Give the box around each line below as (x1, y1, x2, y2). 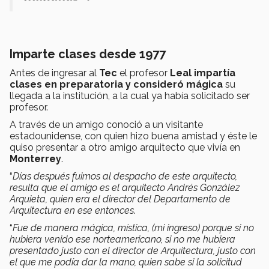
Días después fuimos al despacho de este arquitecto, (13, 171, 237, 183)
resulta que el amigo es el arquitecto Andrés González (10, 182, 240, 194)
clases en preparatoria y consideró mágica (10, 79, 223, 91)
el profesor (117, 67, 170, 79)
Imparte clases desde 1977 (10, 47, 166, 62)
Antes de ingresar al (10, 67, 99, 79)
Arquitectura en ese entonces (10, 205, 134, 217)
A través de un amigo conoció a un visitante (10, 119, 203, 131)
